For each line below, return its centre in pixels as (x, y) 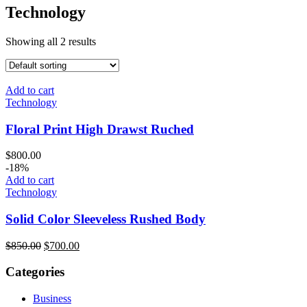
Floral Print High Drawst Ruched (100, 129)
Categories (35, 272)
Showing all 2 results (51, 41)
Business (52, 299)
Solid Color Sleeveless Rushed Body (106, 219)
